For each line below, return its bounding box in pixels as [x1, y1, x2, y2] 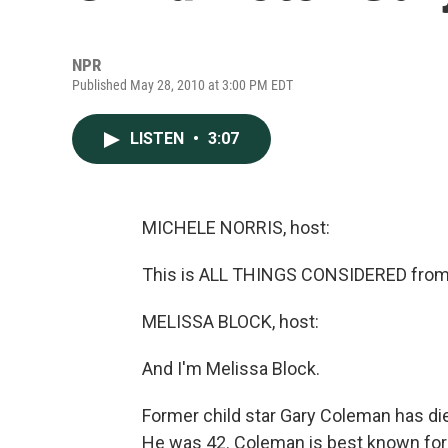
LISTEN [130, 129, 188, 148]
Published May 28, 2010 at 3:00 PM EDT [72, 77, 293, 93]
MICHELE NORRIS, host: [142, 217, 330, 238]
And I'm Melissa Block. [142, 358, 320, 379]
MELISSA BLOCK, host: [142, 311, 319, 332]
